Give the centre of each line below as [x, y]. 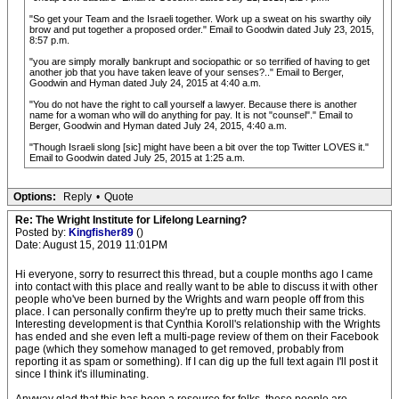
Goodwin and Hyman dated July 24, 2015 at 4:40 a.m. [145, 83]
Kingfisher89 [102, 232]
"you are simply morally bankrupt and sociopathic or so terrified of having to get [199, 61]
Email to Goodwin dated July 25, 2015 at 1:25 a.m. [137, 158]
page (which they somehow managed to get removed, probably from [179, 349]
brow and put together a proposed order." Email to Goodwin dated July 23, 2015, [202, 29]
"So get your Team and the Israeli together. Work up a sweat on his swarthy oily [200, 19]
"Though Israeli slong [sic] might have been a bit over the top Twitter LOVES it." [199, 147]
